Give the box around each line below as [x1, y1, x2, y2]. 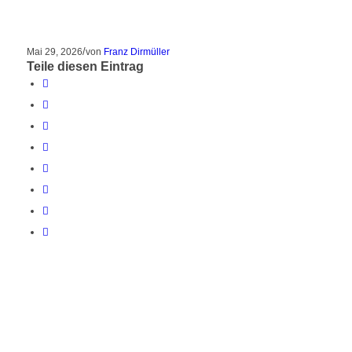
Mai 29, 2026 [26, 46, 82, 57]
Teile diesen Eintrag [26, 60, 144, 74]
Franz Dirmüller [103, 46, 170, 57]
